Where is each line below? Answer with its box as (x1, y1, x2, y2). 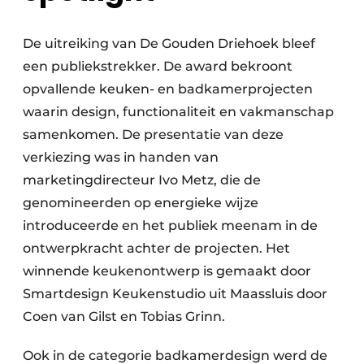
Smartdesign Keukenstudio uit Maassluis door (23, 286, 327, 302)
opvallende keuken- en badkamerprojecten (23, 81, 313, 97)
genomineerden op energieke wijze (23, 195, 258, 211)
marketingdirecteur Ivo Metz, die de (23, 172, 261, 188)
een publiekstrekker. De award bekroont (23, 58, 292, 75)
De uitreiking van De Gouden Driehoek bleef (23, 36, 315, 52)
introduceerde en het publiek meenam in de (23, 218, 318, 234)
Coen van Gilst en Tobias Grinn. (23, 309, 225, 325)
